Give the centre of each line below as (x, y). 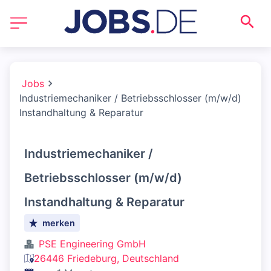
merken (59, 223)
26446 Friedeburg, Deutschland (106, 258)
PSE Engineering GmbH (92, 244)
